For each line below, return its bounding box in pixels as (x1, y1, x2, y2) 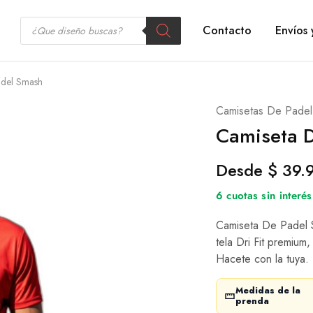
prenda (235, 295, 269, 307)
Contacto (202, 22, 252, 38)
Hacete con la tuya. (215, 251, 309, 267)
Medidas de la (235, 284, 300, 297)
